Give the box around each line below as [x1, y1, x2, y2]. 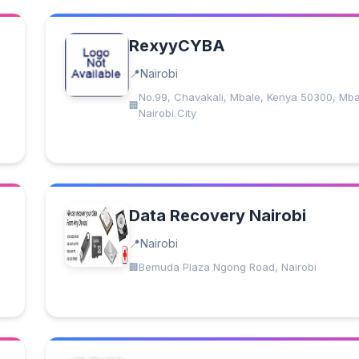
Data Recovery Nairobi [129, 206, 306, 225]
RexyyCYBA [129, 36, 225, 55]
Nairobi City [139, 107, 196, 119]
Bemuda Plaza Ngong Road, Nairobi [139, 260, 317, 273]
